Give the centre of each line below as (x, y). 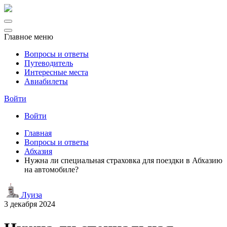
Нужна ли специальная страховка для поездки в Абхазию (123, 160)
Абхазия (38, 151)
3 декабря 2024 (30, 204)
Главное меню (29, 37)
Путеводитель (49, 63)
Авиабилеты (46, 81)
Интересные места (56, 72)
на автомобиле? (51, 169)
